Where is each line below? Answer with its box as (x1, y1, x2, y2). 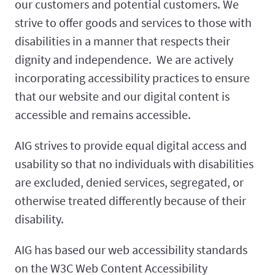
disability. (15, 211, 64, 227)
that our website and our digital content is (15, 88, 230, 104)
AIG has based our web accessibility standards (15, 242, 247, 258)
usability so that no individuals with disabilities (15, 156, 254, 172)
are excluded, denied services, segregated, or (15, 174, 244, 190)
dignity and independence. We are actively (15, 52, 233, 68)
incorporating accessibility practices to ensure (15, 70, 250, 86)
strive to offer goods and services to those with (15, 15, 252, 31)
